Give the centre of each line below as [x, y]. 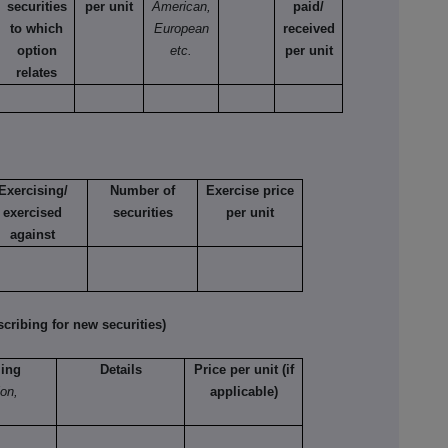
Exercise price [250, 191]
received [308, 29]
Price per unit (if [243, 370]
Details [120, 370]
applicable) [243, 392]
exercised [33, 213]
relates [37, 73]
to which [37, 29]
